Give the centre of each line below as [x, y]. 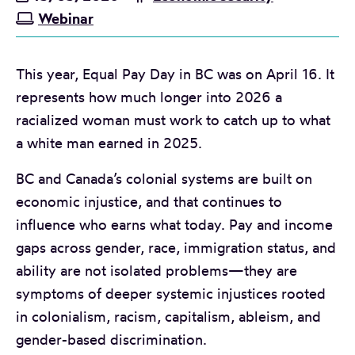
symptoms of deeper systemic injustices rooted [171, 293]
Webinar [65, 18]
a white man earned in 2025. [109, 142]
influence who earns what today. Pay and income [174, 224]
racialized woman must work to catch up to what [173, 119]
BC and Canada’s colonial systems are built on [164, 178]
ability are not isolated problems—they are [157, 270]
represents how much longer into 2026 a [149, 96]
